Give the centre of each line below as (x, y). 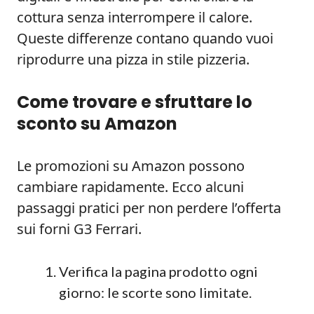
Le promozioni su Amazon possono (131, 166)
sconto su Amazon (97, 124)
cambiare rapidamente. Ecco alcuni (130, 187)
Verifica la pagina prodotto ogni (158, 271)
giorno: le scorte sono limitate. (155, 292)
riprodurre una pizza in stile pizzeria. (133, 59)
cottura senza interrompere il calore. (135, 17)
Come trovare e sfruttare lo (135, 102)
